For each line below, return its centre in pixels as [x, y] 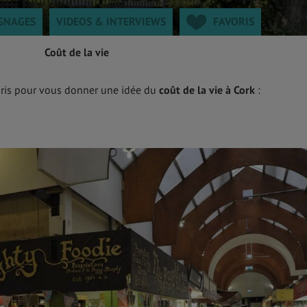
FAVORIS [234, 21]
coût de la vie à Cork [207, 90]
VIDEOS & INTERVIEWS [111, 21]
